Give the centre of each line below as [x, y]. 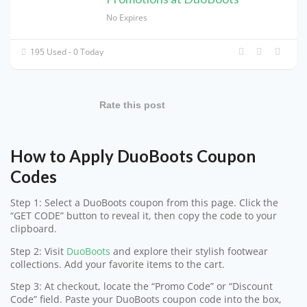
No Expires [127, 17]
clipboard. [34, 229]
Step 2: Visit [38, 251]
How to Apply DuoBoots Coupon [133, 156]
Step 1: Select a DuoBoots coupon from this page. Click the [144, 203]
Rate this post [132, 105]
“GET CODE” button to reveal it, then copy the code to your [144, 216]
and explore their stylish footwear [189, 251]
